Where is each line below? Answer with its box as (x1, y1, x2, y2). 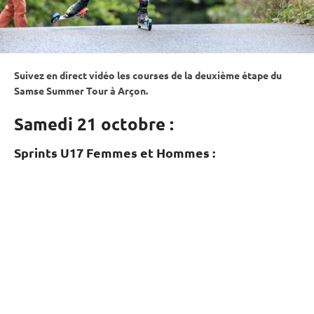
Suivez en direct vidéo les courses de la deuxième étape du (14, 68, 282, 81)
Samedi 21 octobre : (14, 112, 174, 135)
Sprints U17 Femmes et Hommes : (14, 144, 215, 161)
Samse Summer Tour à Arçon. (14, 83, 148, 97)
